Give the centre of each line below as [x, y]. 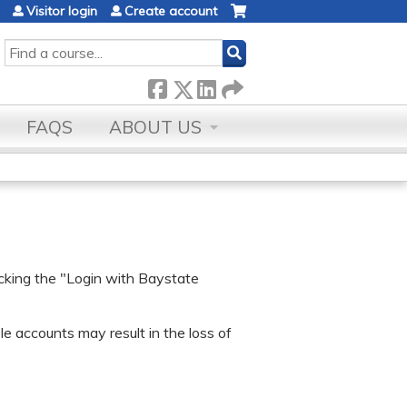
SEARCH [30, 48]
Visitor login [62, 11]
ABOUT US [155, 127]
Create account [171, 11]
